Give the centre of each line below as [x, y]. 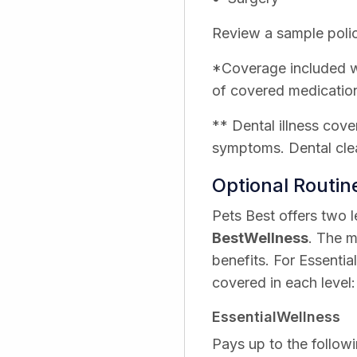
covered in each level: [284, 283]
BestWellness [260, 238]
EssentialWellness [276, 317]
